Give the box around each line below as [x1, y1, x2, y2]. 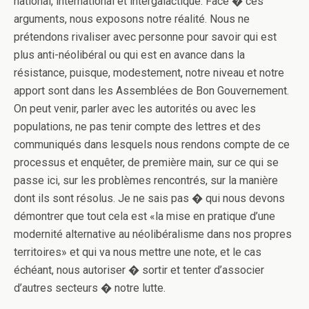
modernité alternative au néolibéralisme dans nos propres [14, 228, 292, 241]
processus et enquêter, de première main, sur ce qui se [14, 156, 279, 169]
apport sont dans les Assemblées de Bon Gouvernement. [14, 84, 289, 97]
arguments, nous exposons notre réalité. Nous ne [14, 12, 250, 26]
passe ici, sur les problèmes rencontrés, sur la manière [14, 174, 278, 187]
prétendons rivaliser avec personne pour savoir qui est [14, 30, 277, 43]
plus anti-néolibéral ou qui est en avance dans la [14, 48, 245, 61]
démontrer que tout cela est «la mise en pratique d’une [14, 210, 275, 223]
